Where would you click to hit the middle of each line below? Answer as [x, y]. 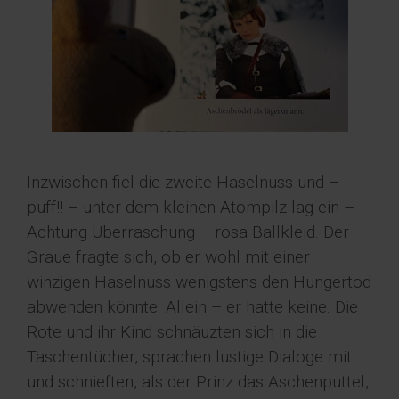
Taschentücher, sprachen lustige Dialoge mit [189, 357]
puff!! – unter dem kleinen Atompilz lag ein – [191, 208]
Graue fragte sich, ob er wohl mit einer [168, 257]
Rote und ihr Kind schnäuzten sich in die [172, 332]
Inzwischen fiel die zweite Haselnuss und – [183, 183]
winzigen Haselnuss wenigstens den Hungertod [199, 282]
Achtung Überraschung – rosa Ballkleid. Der [188, 232]
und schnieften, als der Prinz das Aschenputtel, [198, 382]
